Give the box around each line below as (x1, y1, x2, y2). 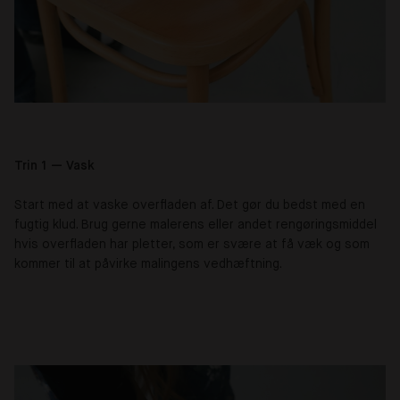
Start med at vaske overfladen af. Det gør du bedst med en (14, 198, 365, 212)
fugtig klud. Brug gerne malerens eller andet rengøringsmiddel (14, 218, 377, 231)
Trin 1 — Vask (14, 159, 95, 172)
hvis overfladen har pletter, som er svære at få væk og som (14, 237, 370, 251)
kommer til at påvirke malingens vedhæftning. (14, 257, 282, 271)
